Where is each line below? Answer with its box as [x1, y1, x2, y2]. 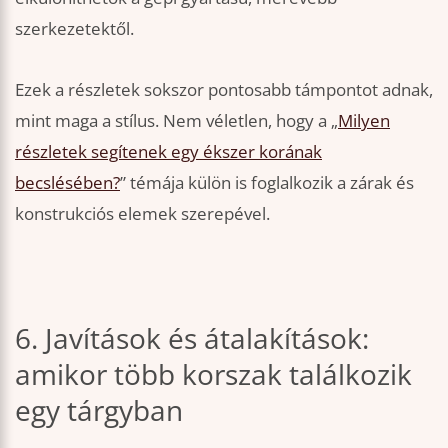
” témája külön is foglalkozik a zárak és [120, 171, 414, 195]
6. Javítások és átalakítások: [15, 318, 369, 357]
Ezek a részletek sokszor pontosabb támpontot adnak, [15, 78, 433, 102]
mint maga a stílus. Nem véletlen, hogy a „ [15, 109, 338, 133]
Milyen [338, 109, 390, 133]
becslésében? [15, 171, 120, 195]
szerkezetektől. [15, 17, 134, 41]
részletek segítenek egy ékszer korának [15, 140, 322, 164]
